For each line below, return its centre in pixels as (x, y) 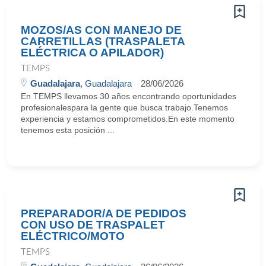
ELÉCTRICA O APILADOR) (92, 53)
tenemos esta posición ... (68, 130)
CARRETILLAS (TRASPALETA (103, 41)
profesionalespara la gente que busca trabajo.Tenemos (124, 107)
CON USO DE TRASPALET (93, 225)
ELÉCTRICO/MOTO (73, 236)
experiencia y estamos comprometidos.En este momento (128, 119)
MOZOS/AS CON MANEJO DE (101, 30)
